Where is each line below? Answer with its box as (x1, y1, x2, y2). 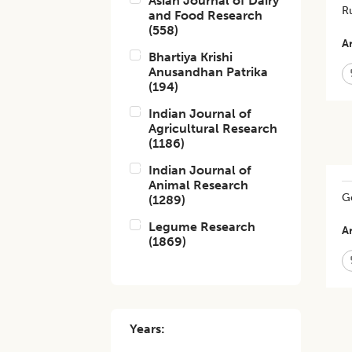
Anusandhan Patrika (148, 64, 269, 79)
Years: (130, 321, 166, 336)
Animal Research (148, 178, 249, 192)
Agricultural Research (148, 121, 278, 136)
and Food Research (148, 8, 263, 23)
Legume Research (148, 219, 256, 234)
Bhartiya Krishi (148, 49, 233, 64)
